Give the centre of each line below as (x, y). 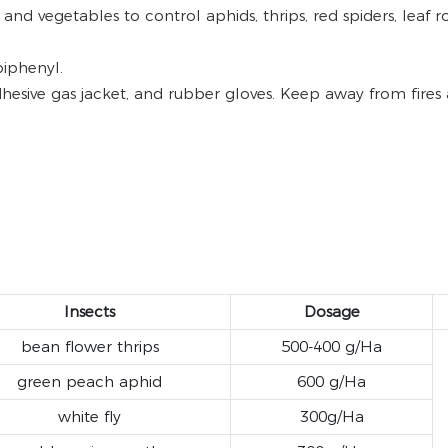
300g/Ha (331, 417)
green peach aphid (89, 382)
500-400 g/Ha (331, 347)
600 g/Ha (331, 382)
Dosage (331, 312)
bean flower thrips (89, 347)
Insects (89, 312)
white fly (89, 417)
